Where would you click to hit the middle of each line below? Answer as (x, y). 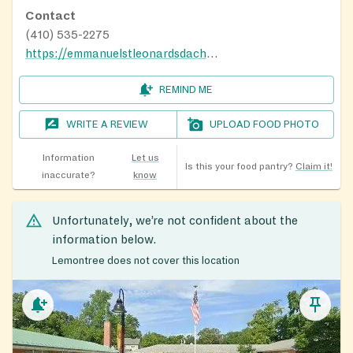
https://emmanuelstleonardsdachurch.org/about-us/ (212, 53)
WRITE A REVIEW (108, 124)
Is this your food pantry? (239, 166)
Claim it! (314, 166)
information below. (104, 239)
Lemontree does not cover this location (146, 261)
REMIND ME (186, 89)
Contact (50, 15)
